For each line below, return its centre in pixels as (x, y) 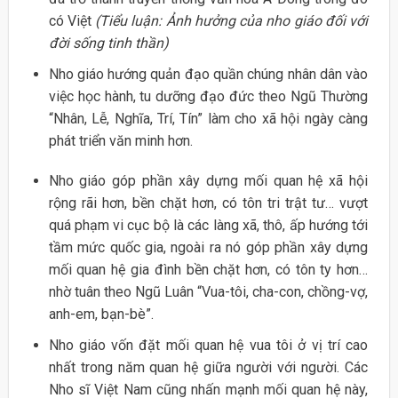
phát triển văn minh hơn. (120, 140)
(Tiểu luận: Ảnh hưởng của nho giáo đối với (232, 21)
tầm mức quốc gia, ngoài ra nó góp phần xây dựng (208, 248)
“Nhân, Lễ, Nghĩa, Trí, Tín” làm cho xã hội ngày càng (208, 118)
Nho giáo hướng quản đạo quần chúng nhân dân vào (208, 74)
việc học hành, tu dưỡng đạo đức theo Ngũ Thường (208, 96)
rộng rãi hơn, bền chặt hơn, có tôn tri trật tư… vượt (208, 203)
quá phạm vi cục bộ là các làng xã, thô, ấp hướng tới (208, 226)
